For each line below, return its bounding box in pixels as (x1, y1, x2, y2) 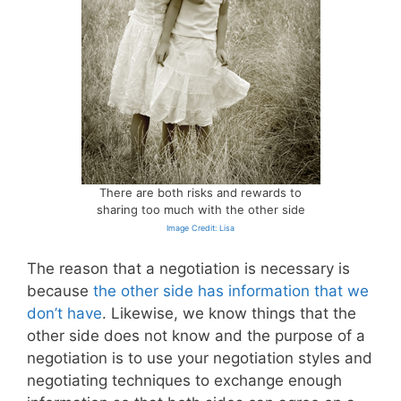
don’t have (27, 304, 102, 323)
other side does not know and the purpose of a (27, 327, 365, 346)
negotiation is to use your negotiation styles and (27, 349, 372, 368)
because (27, 282, 93, 301)
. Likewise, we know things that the (102, 304, 356, 323)
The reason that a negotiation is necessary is (27, 260, 350, 278)
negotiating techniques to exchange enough (27, 371, 342, 390)
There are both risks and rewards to (99, 184, 302, 200)
